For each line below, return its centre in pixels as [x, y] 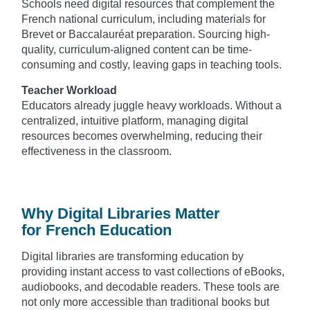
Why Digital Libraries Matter [121, 213]
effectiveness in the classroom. [97, 151]
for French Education [97, 230]
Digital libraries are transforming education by [133, 256]
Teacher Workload [69, 90]
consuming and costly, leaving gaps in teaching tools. [152, 64]
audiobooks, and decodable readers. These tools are [151, 286]
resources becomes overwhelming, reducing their [142, 136]
